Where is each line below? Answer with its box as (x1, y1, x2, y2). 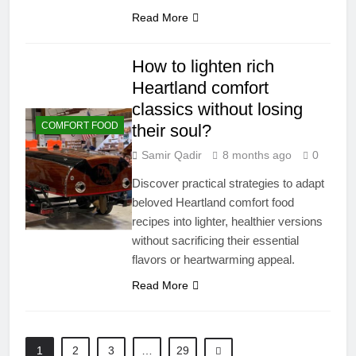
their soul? (132, 120, 212, 141)
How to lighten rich (132, 56, 275, 76)
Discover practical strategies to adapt (132, 176, 325, 190)
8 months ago (222, 148, 292, 161)
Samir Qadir (141, 148, 203, 161)
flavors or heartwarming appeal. (132, 252, 296, 266)
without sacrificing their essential (132, 233, 300, 247)
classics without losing (132, 99, 304, 119)
